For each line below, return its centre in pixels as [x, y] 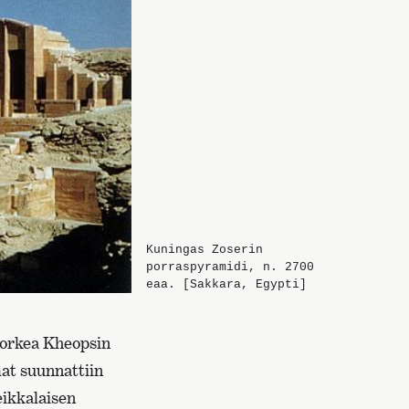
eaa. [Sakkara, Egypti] [226, 284]
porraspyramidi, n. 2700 [230, 267]
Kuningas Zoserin [204, 249]
